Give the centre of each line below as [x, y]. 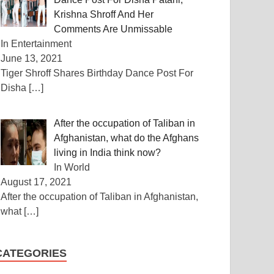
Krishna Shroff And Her [104, 14]
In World [72, 167]
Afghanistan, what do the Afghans [127, 138]
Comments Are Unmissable [113, 29]
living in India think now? [108, 153]
